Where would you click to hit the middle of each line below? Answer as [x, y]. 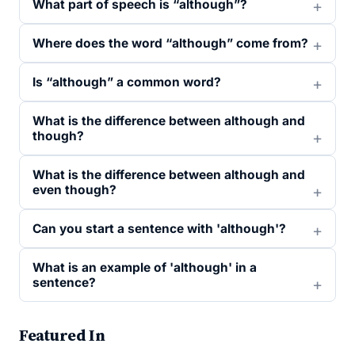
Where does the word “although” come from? [170, 43]
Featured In [62, 335]
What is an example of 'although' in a [145, 267]
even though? [74, 190]
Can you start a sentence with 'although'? [159, 229]
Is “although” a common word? [127, 82]
